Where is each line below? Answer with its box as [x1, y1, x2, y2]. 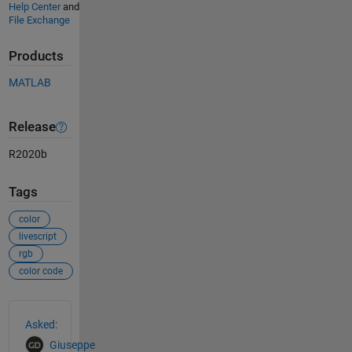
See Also [7, 299, 72, 318]
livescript [18, 230, 57, 242]
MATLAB [8, 75, 51, 89]
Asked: [24, 317, 57, 331]
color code [18, 265, 63, 277]
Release [8, 119, 56, 135]
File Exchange [8, 14, 70, 27]
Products [8, 49, 64, 64]
